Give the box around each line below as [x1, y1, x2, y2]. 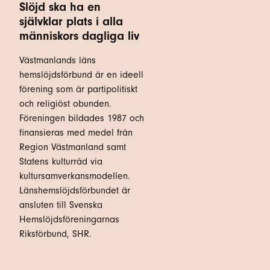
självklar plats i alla [19, 14, 123, 29]
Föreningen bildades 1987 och [19, 113, 144, 124]
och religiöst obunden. [19, 98, 111, 110]
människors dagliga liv [19, 29, 139, 43]
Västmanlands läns [19, 55, 96, 66]
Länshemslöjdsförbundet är [19, 185, 130, 196]
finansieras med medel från [19, 127, 133, 139]
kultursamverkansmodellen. [19, 171, 130, 182]
